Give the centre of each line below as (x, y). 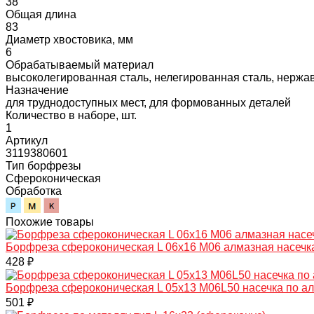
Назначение (37, 90)
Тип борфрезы (43, 165)
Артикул (27, 140)
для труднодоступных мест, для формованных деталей (148, 102)
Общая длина (41, 14)
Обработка (34, 191)
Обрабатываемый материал (80, 64)
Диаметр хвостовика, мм (69, 39)
